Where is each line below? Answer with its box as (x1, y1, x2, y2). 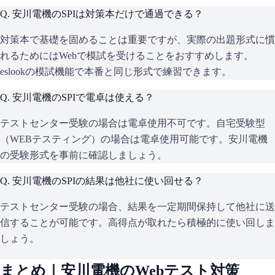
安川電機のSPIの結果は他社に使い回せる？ (12, 176, 203, 187)
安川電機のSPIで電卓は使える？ (12, 92, 154, 103)
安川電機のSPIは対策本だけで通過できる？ (12, 9, 203, 20)
